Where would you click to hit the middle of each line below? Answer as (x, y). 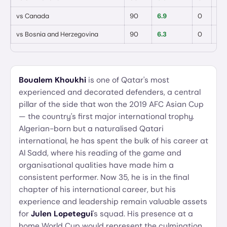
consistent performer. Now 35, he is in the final (104, 177)
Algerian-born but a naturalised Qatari (91, 129)
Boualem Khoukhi (52, 80)
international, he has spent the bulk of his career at (113, 141)
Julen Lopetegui (62, 214)
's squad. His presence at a (143, 214)
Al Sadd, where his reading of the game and (100, 153)
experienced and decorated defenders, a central (110, 92)
